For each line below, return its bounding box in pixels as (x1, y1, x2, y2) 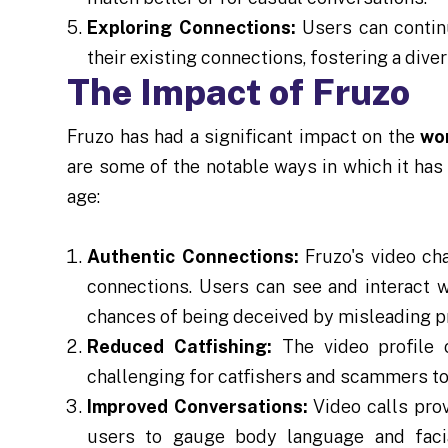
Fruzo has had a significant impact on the (67, 125, 421, 147)
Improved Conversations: (87, 395, 308, 417)
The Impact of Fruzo (67, 70, 411, 113)
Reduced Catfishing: (87, 335, 272, 357)
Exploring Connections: (87, 16, 296, 38)
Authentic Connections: (87, 245, 299, 267)
